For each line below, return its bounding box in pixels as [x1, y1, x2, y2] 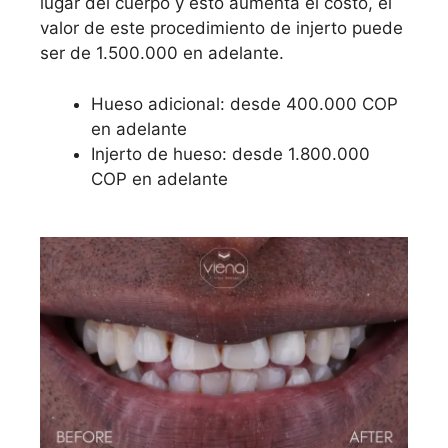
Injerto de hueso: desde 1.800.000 [91, 143, 370, 164]
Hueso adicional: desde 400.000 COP [91, 93, 398, 114]
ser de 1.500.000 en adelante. [40, 43, 284, 64]
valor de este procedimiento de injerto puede [40, 18, 403, 39]
